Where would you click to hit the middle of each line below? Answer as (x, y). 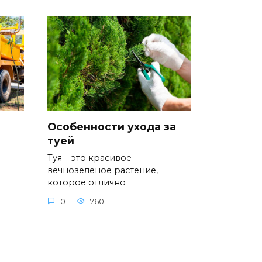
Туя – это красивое (89, 158)
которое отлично (87, 183)
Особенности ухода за (112, 127)
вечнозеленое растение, (103, 170)
